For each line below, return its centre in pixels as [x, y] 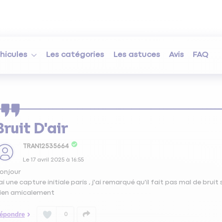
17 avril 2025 [47, 160]
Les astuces [137, 55]
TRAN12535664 [46, 146]
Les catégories [75, 55]
